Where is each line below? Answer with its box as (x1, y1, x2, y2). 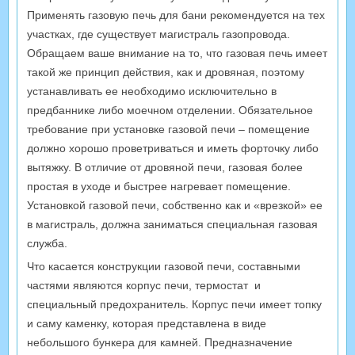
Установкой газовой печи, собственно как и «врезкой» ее (27, 198, 323, 212)
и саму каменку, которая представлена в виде (27, 316, 266, 330)
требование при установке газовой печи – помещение (27, 122, 310, 136)
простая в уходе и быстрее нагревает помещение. (27, 179, 291, 193)
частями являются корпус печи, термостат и (27, 278, 261, 292)
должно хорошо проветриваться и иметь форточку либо (27, 141, 319, 155)
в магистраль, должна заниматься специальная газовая (27, 217, 318, 231)
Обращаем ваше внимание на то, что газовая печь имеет (27, 46, 327, 59)
